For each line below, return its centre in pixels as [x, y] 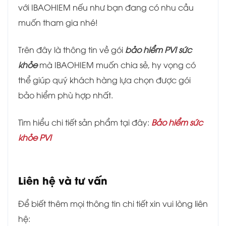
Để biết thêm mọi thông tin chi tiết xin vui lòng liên [113, 204]
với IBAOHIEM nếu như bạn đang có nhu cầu [106, 7]
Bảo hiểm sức [177, 122]
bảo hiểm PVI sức [158, 50]
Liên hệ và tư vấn [63, 180]
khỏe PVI [35, 137]
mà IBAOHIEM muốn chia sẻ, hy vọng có [118, 65]
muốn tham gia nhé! [58, 22]
